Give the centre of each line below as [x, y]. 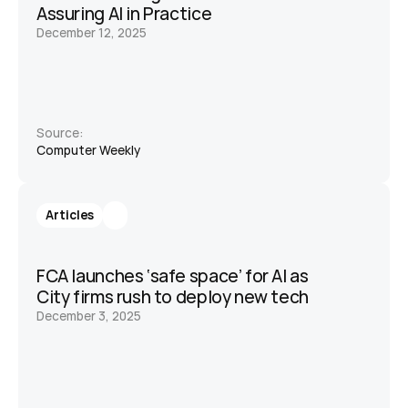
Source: [60, 133]
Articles [70, 215]
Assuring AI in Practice [124, 14]
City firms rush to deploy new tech [173, 297]
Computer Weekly [90, 150]
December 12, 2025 [92, 33]
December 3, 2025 [89, 316]
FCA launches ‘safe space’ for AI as [173, 276]
